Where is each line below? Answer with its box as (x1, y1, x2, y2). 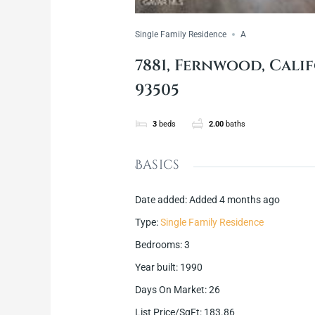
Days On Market (135, 283, 205, 295)
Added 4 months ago (189, 193, 281, 205)
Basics (135, 155, 180, 174)
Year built (135, 261, 176, 273)
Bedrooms (135, 238, 181, 250)
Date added (135, 193, 186, 205)
